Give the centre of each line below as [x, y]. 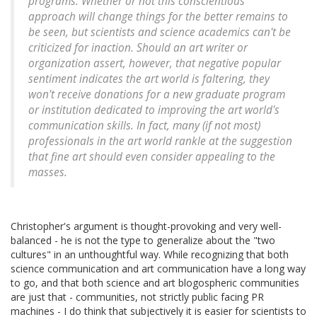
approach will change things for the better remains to [158, 17]
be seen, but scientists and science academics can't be [160, 33]
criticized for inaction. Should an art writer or [138, 48]
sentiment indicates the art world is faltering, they [149, 79]
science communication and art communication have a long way [158, 269]
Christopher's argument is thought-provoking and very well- [146, 226]
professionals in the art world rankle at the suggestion [160, 142]
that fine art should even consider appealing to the [152, 157]
